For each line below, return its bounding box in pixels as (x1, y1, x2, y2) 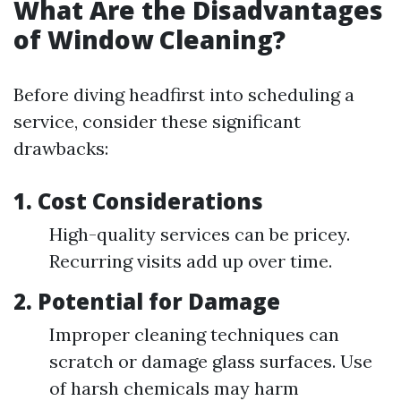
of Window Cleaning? (13, 22, 286, 56)
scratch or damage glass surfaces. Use (49, 350, 372, 372)
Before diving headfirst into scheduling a (13, 83, 354, 106)
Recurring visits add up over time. (49, 250, 332, 272)
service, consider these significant (13, 110, 301, 132)
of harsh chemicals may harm (49, 377, 299, 399)
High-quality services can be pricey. (49, 223, 350, 245)
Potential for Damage (38, 286, 280, 316)
